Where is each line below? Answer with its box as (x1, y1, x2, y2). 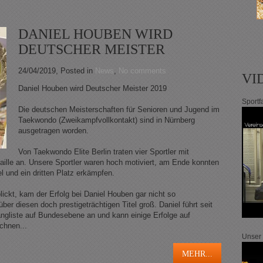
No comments (119, 66, 166, 76)
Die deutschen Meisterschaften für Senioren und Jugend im (18, 105, 220, 114)
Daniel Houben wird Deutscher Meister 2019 (18, 84, 167, 93)
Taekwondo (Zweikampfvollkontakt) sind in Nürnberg (18, 116, 195, 125)
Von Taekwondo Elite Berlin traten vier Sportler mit (18, 147, 189, 157)
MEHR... (182, 249, 213, 259)
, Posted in (56, 66, 95, 76)
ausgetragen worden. (18, 126, 89, 136)
